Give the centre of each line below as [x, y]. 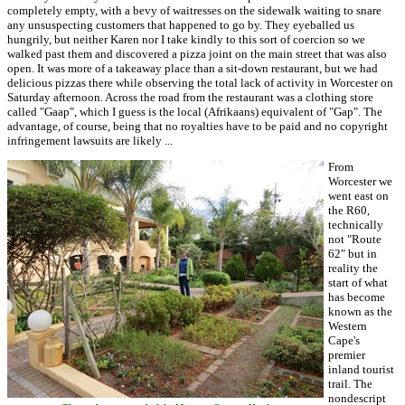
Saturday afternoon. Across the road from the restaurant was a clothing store [190, 97]
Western [348, 326]
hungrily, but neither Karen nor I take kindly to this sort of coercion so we [186, 39]
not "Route [355, 239]
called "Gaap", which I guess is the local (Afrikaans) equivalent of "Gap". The [195, 112]
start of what [358, 283]
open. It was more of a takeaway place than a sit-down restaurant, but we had [193, 68]
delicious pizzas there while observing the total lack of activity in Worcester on [200, 83]
